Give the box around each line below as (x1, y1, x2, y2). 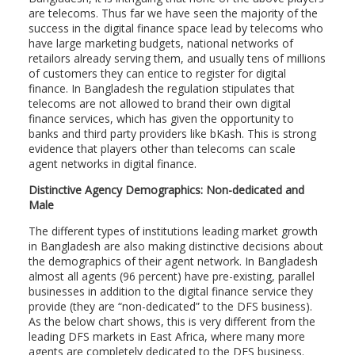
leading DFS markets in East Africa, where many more (28, 329, 305, 344)
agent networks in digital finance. (28, 156, 197, 171)
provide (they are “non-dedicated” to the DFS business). (28, 299, 312, 314)
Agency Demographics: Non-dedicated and (84, 182, 304, 197)
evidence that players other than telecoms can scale (28, 141, 296, 156)
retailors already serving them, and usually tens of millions (28, 51, 326, 66)
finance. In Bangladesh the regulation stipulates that (28, 81, 295, 96)
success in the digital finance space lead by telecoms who (28, 21, 323, 36)
